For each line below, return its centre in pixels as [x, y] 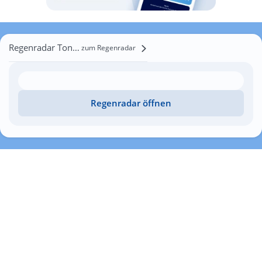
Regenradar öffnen [131, 103]
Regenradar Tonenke [76, 47]
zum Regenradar [108, 48]
